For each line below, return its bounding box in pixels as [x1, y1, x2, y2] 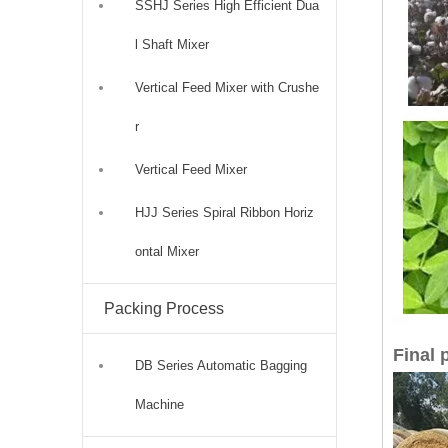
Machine [135, 396, 184, 412]
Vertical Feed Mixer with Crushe [135, 79, 319, 95]
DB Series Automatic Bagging [135, 357, 307, 373]
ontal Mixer [135, 243, 199, 259]
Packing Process [104, 299, 224, 317]
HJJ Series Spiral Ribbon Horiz [135, 204, 314, 220]
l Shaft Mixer [135, 36, 209, 52]
